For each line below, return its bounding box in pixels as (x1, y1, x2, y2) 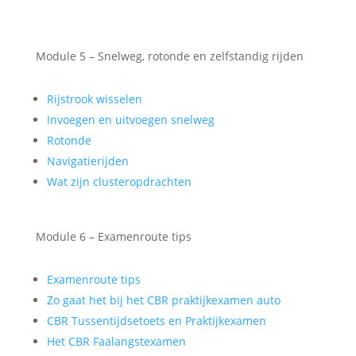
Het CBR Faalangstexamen (46, 334, 186, 349)
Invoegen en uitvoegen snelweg (46, 112, 215, 127)
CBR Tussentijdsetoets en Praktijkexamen (46, 313, 266, 328)
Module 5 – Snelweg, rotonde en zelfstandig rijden (35, 48, 304, 64)
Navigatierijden (46, 153, 129, 168)
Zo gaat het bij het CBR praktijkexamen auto (46, 292, 281, 308)
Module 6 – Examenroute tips (35, 229, 192, 244)
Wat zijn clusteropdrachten (46, 174, 192, 189)
